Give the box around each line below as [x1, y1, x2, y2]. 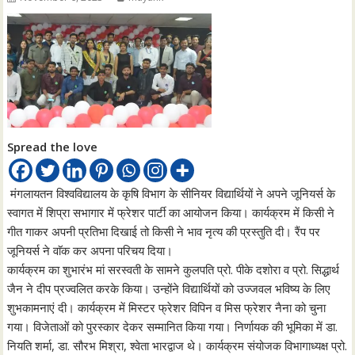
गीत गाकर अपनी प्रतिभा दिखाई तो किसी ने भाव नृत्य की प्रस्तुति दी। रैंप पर [7, 223, 321, 240]
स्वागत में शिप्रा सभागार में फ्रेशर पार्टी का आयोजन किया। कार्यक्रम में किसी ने [7, 204, 335, 221]
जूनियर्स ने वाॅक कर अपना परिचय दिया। [7, 242, 174, 259]
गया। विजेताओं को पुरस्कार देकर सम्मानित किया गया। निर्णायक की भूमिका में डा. [7, 319, 338, 335]
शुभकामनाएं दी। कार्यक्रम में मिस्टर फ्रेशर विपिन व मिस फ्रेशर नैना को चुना [7, 300, 326, 316]
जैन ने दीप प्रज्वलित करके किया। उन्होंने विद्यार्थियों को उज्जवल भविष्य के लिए [7, 281, 331, 297]
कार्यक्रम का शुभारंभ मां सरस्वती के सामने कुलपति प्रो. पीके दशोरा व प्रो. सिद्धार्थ [7, 261, 340, 278]
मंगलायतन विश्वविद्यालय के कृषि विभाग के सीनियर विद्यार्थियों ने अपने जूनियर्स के [10, 185, 336, 202]
